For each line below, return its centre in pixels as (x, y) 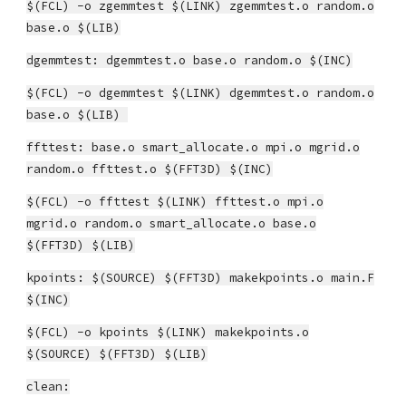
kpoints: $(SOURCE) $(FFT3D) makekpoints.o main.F (201, 278)
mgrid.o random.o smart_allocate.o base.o (172, 223)
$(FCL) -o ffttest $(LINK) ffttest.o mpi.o (175, 202)
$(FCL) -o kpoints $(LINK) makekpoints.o (168, 332)
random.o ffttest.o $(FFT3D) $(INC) (150, 169)
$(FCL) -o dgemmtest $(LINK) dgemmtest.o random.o (201, 93)
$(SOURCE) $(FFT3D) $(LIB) (117, 354)
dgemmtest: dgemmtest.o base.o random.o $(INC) (190, 60)
